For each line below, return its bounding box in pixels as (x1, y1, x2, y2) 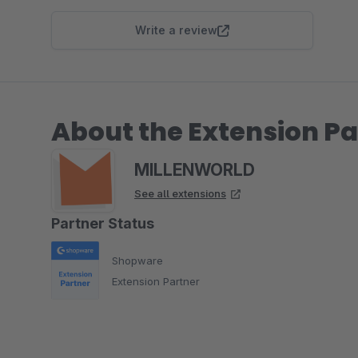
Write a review (135, 23, 217, 37)
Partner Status (51, 215, 154, 232)
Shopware (112, 253, 163, 267)
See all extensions (134, 187, 226, 200)
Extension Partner (112, 274, 200, 288)
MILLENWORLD (134, 160, 255, 180)
